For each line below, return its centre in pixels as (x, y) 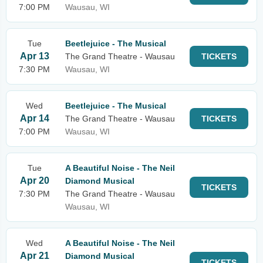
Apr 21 (34, 256)
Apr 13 (34, 56)
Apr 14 (34, 118)
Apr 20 (34, 181)
